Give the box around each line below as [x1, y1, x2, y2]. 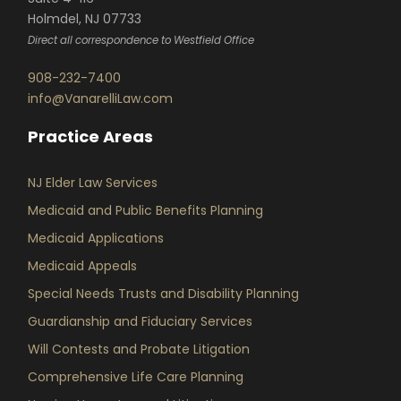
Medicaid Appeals [28, 257, 138, 276]
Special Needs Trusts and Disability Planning [28, 285, 300, 303]
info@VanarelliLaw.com [28, 90, 174, 108]
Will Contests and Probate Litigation [28, 340, 251, 359]
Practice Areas [28, 125, 154, 149]
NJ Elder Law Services [28, 174, 158, 192]
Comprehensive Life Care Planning [28, 368, 244, 387]
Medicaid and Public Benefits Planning [28, 201, 264, 220]
